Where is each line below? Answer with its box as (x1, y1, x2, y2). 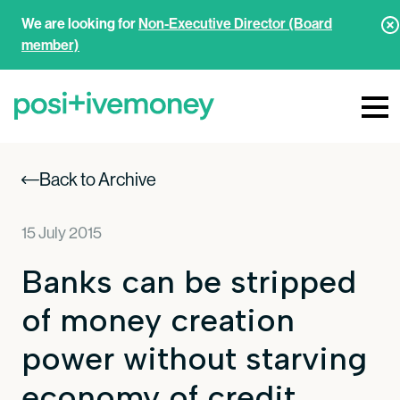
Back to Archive (39, 169, 156, 190)
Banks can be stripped (21, 262, 356, 301)
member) (21, 37, 79, 54)
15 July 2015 (21, 223, 102, 242)
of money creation (21, 300, 295, 339)
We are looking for (21, 15, 138, 32)
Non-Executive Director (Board (138, 15, 332, 32)
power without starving (21, 338, 367, 378)
